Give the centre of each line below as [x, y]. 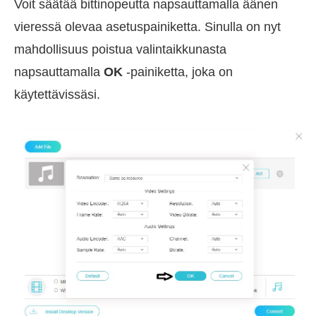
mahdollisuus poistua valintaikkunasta [120, 50]
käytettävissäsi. [57, 95]
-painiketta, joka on [178, 72]
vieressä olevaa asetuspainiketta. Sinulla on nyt [147, 27]
